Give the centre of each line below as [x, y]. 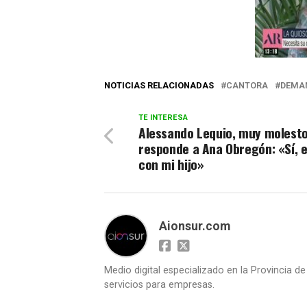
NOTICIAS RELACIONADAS [159, 85]
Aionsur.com [195, 226]
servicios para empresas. [159, 285]
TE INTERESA [163, 118]
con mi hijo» [171, 164]
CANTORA [247, 85]
